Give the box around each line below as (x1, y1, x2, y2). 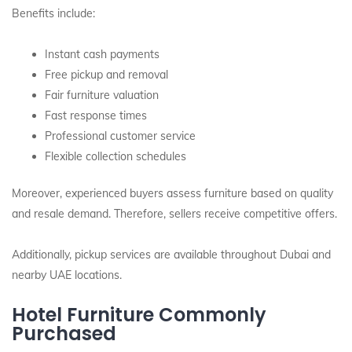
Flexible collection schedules (45, 149, 186, 163)
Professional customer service (45, 129, 196, 143)
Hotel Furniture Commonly (12, 302, 266, 328)
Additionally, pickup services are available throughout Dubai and (12, 247, 331, 262)
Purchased (12, 321, 116, 346)
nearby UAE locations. (12, 268, 122, 282)
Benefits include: (12, 6, 95, 20)
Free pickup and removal (45, 68, 168, 82)
